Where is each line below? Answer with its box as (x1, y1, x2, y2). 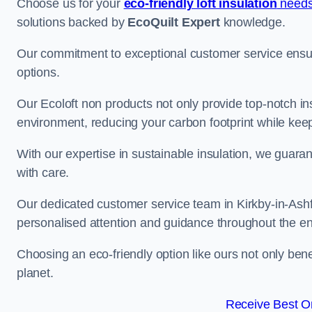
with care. (17, 166, 70, 180)
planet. (17, 266, 54, 280)
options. (17, 65, 60, 79)
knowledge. (219, 15, 286, 29)
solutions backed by (17, 15, 128, 29)
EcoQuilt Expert (127, 15, 220, 29)
